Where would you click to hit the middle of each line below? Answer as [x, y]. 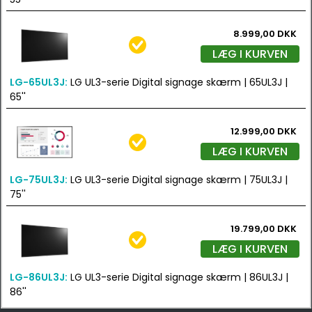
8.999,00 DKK [265, 34]
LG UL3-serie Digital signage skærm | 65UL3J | [178, 82]
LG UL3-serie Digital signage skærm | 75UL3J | [178, 180]
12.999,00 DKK [264, 131]
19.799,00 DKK [264, 229]
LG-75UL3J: [39, 180]
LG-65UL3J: [39, 82]
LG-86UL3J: [39, 277]
